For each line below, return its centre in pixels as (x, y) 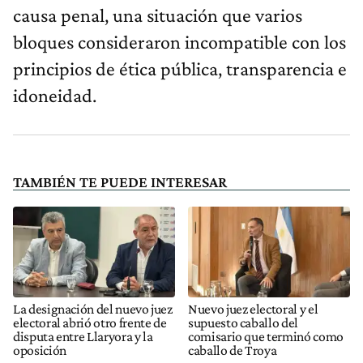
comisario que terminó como (266, 336)
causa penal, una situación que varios (158, 15)
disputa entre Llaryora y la (83, 336)
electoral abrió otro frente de (90, 322)
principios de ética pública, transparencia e (180, 69)
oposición (40, 350)
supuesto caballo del (243, 322)
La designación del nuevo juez (93, 308)
